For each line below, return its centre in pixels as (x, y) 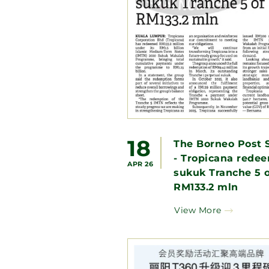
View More (198, 210)
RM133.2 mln (206, 187)
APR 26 (140, 164)
